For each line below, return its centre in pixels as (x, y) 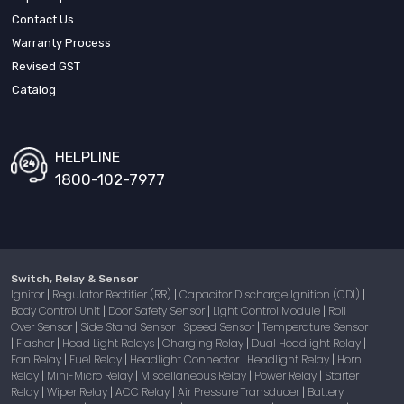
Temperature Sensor (315, 326)
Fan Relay (37, 359)
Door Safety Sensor (158, 310)
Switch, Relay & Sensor (74, 278)
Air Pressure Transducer (240, 391)
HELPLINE (87, 157)
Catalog (34, 89)
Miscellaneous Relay (195, 375)
